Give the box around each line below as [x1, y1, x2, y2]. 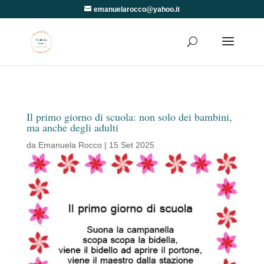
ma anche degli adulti [26, 120, 118, 134]
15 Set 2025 [108, 140, 154, 150]
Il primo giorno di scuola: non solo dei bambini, [26, 110, 232, 124]
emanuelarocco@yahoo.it [93, 5, 180, 14]
